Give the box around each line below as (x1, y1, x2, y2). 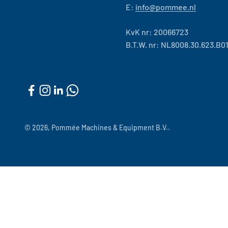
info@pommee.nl (135, 2, 196, 12)
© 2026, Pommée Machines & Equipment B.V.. (24, 123, 170, 132)
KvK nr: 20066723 (126, 26, 188, 37)
